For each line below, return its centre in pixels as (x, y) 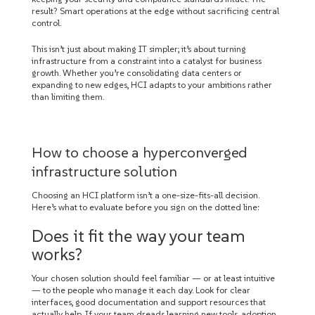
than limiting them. (68, 97)
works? (57, 254)
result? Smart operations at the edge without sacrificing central (155, 11)
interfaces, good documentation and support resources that (149, 302)
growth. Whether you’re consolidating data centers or (137, 73)
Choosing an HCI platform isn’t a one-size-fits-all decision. (146, 195)
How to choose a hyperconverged (140, 152)
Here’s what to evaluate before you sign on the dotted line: (146, 207)
